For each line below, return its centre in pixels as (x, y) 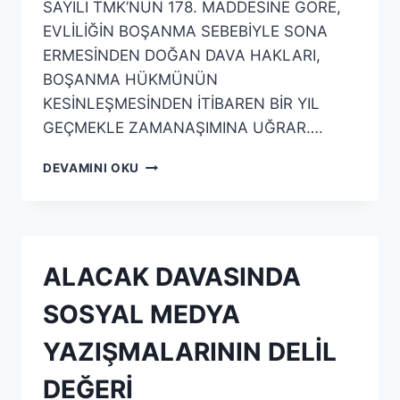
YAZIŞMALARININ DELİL (190, 352)
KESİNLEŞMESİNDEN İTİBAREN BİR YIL (181, 104)
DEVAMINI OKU (92, 168)
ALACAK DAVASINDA (172, 277)
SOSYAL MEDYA (142, 314)
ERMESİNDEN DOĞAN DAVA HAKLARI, (182, 55)
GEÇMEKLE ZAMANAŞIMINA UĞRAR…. (183, 128)
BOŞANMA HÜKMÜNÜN (130, 79)
